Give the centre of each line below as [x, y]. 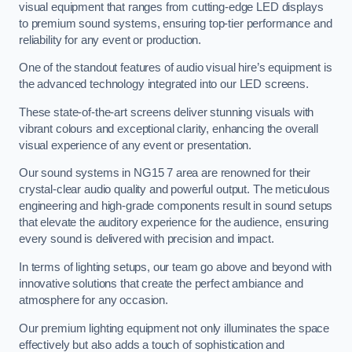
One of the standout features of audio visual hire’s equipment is [176, 68]
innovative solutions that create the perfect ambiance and [161, 283]
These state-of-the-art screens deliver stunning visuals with [167, 112]
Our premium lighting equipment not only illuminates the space [174, 328]
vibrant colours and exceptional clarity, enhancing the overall [169, 128]
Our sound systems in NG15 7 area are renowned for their [165, 173]
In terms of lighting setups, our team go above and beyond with [175, 267]
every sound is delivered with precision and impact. [147, 239]
